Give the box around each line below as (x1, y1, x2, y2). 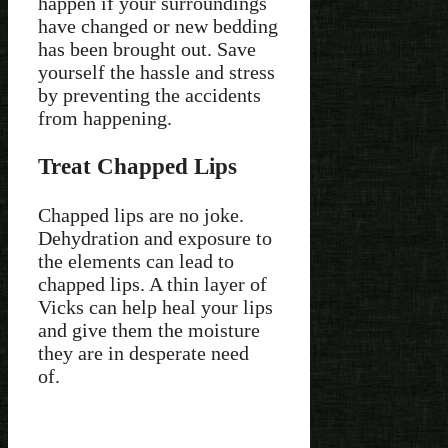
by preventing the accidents (38, 84, 261, 107)
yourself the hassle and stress (38, 61, 275, 84)
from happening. (38, 107, 172, 130)
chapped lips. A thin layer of (38, 272, 267, 295)
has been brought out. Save (38, 38, 256, 61)
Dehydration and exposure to (38, 226, 272, 249)
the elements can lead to (38, 249, 234, 272)
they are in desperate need (38, 341, 249, 364)
